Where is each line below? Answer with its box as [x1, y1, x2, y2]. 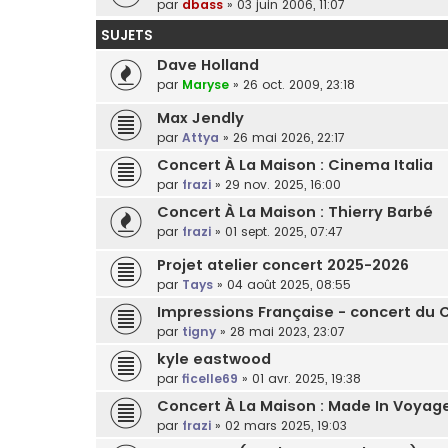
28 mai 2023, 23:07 [230, 322, 345, 340]
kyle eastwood [157, 348, 271, 369]
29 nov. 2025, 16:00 [225, 176, 341, 193]
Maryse [182, 76, 229, 94]
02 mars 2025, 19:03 [225, 416, 347, 434]
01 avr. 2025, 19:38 [252, 369, 361, 387]
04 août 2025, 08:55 [227, 275, 351, 293]
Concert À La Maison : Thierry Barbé [157, 202, 433, 222]
